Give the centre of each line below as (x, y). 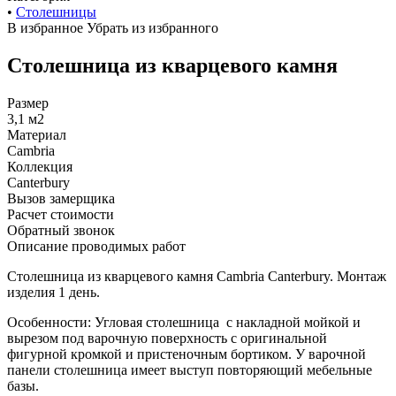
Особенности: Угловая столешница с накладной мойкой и (184, 323)
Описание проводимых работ (96, 247)
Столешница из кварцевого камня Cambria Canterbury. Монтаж (197, 277)
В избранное (47, 28)
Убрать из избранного (152, 28)
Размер (28, 103)
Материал (37, 135)
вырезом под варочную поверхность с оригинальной (167, 339)
